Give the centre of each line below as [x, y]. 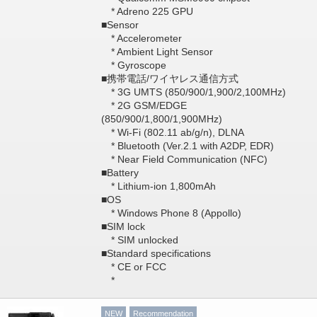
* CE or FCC [133, 267]
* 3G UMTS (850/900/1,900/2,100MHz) [193, 92]
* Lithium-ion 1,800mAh [158, 186]
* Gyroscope [133, 65]
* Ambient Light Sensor [157, 52]
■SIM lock [123, 226]
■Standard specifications [156, 253]
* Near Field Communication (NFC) [184, 159]
